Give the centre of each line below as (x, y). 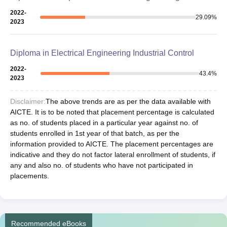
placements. (30, 176)
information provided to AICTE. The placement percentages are (112, 144)
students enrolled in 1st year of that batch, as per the (95, 133)
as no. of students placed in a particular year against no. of (104, 123)
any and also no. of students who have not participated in (102, 165)
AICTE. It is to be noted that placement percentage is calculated (112, 112)
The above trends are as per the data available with (128, 101)
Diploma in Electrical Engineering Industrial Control (102, 53)
